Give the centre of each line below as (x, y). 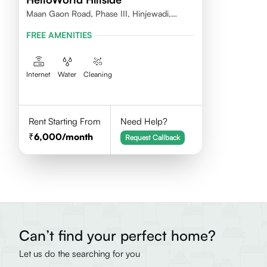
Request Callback (152, 137)
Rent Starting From (65, 121)
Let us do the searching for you (80, 254)
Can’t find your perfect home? (117, 235)
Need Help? (144, 121)
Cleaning (98, 74)
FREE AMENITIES (59, 35)
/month (77, 137)
